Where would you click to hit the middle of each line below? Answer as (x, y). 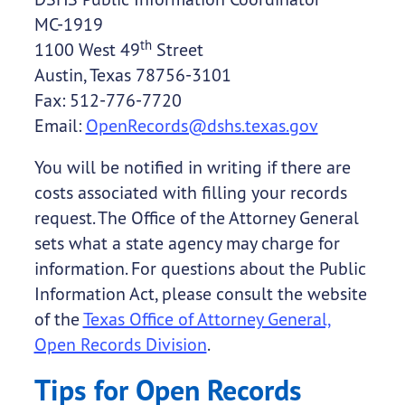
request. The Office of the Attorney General (196, 218)
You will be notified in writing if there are (192, 167)
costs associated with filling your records (190, 193)
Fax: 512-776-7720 (108, 100)
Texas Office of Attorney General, (207, 319)
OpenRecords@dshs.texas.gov (202, 126)
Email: (60, 126)
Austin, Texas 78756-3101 (132, 75)
